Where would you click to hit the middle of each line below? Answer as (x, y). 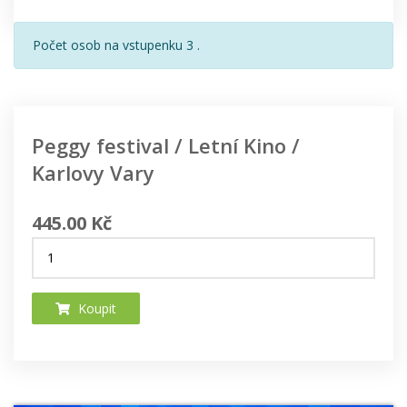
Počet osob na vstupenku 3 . (116, 45)
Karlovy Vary (93, 173)
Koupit (95, 309)
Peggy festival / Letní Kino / (166, 146)
